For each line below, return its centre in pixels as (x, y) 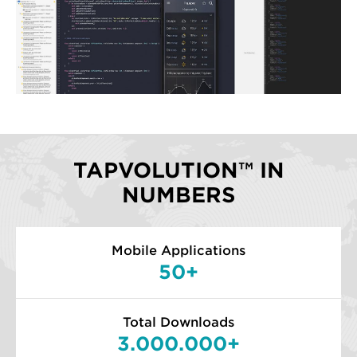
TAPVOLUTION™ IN (178, 170)
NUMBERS (178, 194)
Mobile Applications (178, 250)
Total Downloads (178, 322)
